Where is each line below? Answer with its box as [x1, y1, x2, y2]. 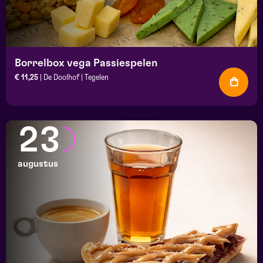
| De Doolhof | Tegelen [38, 73, 109, 82]
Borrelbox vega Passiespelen [15, 58, 157, 69]
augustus [18, 159, 58, 169]
